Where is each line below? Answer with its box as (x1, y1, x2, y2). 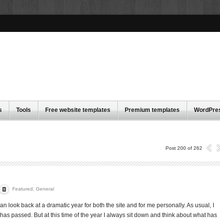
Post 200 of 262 (165, 145, 202, 151)
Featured (12, 186, 33, 192)
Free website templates (45, 107, 110, 113)
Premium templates (125, 107, 180, 113)
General (36, 186, 54, 192)
